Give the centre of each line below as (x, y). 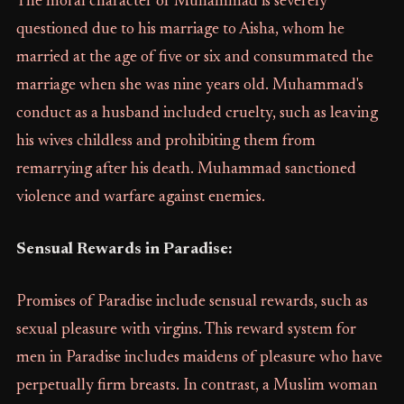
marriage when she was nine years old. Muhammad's (189, 86)
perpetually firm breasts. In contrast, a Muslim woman (197, 386)
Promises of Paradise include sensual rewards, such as (192, 303)
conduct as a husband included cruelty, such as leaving (197, 114)
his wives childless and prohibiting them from (165, 142)
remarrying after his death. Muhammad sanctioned (186, 170)
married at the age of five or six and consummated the (194, 58)
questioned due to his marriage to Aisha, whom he (180, 30)
